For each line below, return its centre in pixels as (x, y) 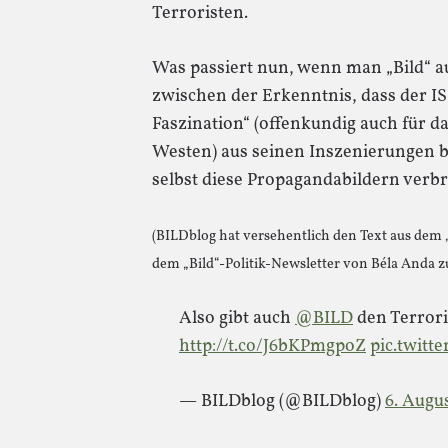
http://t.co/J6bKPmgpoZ (272, 346)
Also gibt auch (237, 318)
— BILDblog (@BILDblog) (282, 401)
